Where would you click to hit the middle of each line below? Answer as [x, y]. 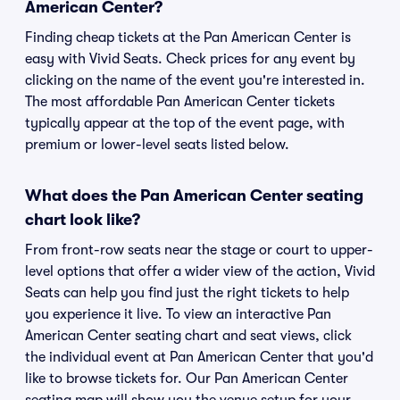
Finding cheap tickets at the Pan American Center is [188, 37]
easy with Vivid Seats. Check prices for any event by [190, 59]
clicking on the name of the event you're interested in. [195, 80]
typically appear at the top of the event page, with [185, 123]
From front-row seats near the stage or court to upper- [199, 250]
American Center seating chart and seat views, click [188, 336]
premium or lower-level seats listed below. [157, 145]
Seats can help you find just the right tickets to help [187, 293]
